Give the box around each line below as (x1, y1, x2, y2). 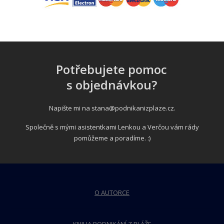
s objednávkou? (66, 76, 157, 93)
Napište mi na (48, 103, 91, 112)
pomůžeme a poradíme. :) (73, 133, 150, 142)
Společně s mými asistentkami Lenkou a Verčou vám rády (25, 122, 199, 131)
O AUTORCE (94, 187, 129, 197)
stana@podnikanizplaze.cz (91, 103, 174, 112)
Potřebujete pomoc (56, 61, 167, 77)
